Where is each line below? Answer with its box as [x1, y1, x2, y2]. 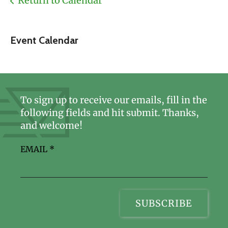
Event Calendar [10, 34, 78, 47]
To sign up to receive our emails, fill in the [20, 94, 207, 106]
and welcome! [20, 120, 82, 132]
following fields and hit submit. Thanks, [20, 107, 199, 119]
